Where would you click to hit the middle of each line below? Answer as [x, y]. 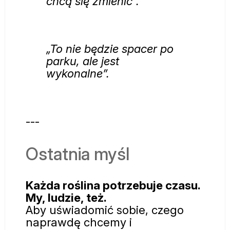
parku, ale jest [83, 61]
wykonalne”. [78, 73]
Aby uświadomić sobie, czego [105, 210]
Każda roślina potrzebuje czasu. [113, 185]
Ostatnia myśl [78, 154]
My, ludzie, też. [66, 198]
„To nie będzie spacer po [110, 48]
